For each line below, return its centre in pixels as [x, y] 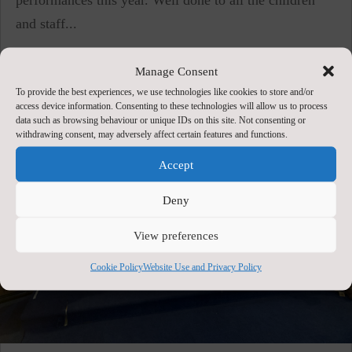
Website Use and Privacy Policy [202, 267]
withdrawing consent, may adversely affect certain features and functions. [152, 134]
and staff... [46, 23]
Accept [176, 164]
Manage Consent [176, 71]
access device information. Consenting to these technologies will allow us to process [172, 106]
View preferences [176, 235]
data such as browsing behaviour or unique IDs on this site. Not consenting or [161, 120]
